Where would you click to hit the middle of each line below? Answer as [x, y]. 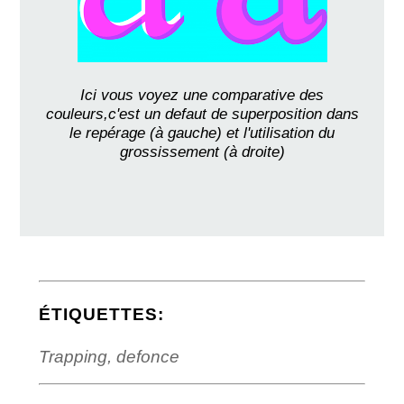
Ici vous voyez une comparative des [202, 94]
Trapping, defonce [109, 356]
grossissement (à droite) [202, 151]
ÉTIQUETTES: [101, 314]
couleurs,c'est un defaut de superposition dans [202, 113]
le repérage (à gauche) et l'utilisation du [202, 132]
